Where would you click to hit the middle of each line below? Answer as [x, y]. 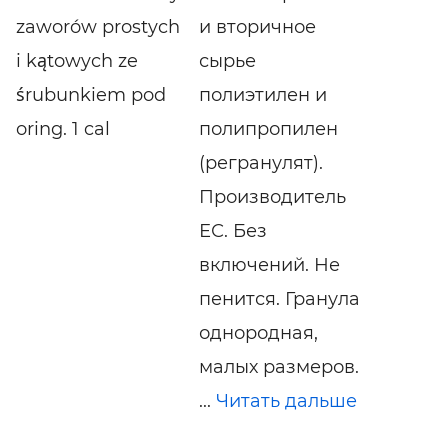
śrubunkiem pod [91, 94]
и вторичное [257, 26]
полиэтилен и [262, 94]
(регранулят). [260, 162]
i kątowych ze [77, 60]
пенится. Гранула [279, 298]
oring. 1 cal [63, 128]
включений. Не [269, 264]
